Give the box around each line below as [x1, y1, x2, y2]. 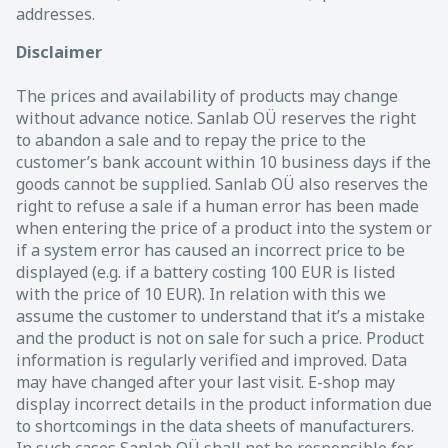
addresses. [16, 2, 95, 25]
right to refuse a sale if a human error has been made [16, 194, 419, 217]
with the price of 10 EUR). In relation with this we [16, 282, 386, 305]
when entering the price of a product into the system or [16, 216, 432, 239]
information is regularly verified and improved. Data [16, 348, 407, 371]
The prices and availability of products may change [16, 84, 398, 107]
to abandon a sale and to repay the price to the [16, 128, 366, 151]
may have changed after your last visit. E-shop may [16, 370, 395, 393]
